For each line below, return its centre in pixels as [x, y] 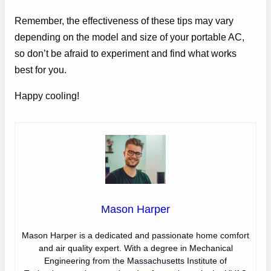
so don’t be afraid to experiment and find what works [126, 53]
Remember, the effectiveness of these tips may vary [124, 20]
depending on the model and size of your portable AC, [129, 37]
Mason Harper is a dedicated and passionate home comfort [135, 235]
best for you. [41, 69]
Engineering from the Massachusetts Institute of [135, 260]
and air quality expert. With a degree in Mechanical [135, 248]
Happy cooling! [47, 96]
